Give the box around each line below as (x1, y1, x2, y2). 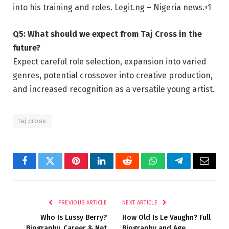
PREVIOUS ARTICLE (56, 199, 107, 207)
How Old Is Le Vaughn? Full (122, 213, 211, 222)
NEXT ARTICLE (122, 199, 159, 207)
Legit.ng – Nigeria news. (114, 3, 204, 13)
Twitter (49, 164, 76, 173)
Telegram (178, 164, 213, 173)
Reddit (126, 164, 151, 173)
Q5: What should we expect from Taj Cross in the (13, 29, 202, 39)
